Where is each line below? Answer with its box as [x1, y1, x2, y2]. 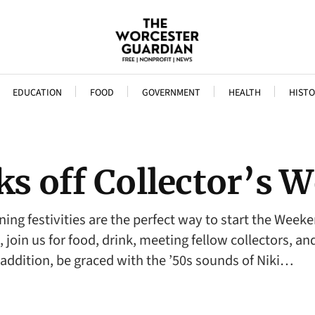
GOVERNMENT [141, 86, 200, 100]
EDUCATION [12, 86, 62, 100]
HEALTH [228, 86, 261, 100]
